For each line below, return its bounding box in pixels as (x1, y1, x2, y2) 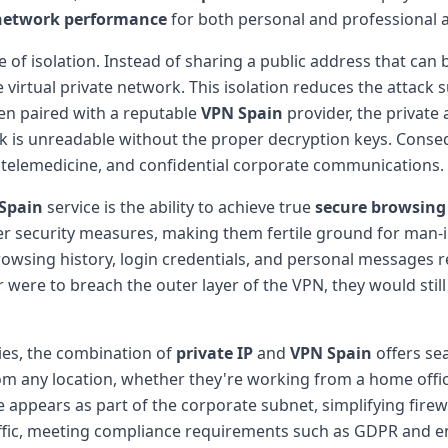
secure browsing (315, 195, 446, 218)
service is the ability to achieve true (43, 195, 315, 218)
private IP (176, 341, 253, 364)
